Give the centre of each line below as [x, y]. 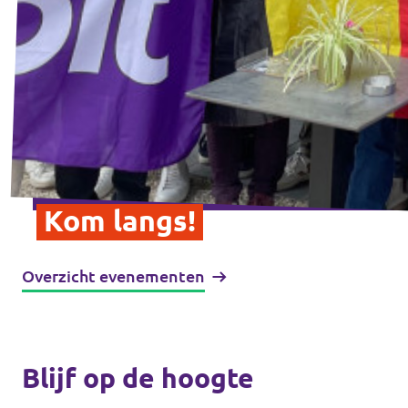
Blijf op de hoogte [138, 377]
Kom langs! [120, 220]
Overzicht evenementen [113, 275]
